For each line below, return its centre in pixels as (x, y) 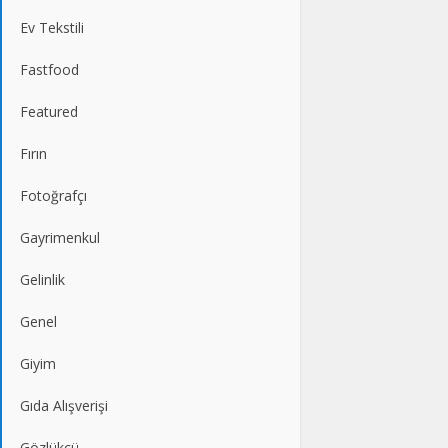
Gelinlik (42, 279)
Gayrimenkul (60, 237)
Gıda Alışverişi (64, 405)
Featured (49, 111)
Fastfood (49, 69)
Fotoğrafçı (53, 195)
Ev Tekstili (52, 27)
